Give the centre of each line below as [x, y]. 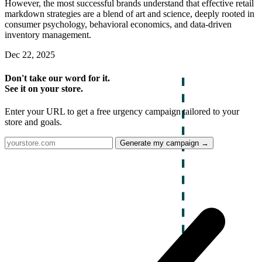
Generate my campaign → [164, 143]
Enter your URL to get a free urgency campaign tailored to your [122, 111]
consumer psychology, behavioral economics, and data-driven [118, 25]
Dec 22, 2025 [30, 55]
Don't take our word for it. [57, 78]
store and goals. [33, 122]
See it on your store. [44, 88]
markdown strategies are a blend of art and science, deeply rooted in [130, 14]
